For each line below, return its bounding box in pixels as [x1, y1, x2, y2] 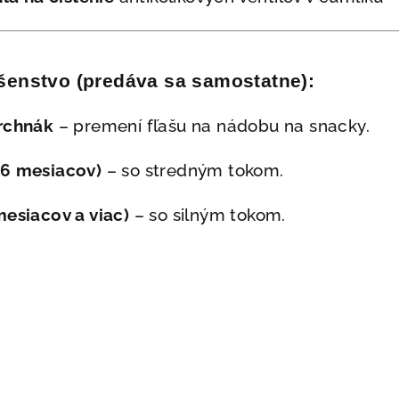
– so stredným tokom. [102, 159, 284, 180]
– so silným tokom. [129, 204, 286, 224]
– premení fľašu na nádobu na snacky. [53, 115, 370, 135]
